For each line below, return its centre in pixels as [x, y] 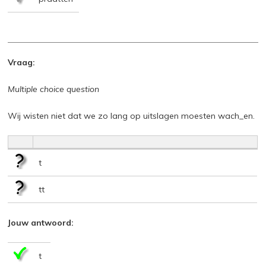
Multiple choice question [54, 89]
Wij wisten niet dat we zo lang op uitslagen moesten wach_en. [132, 115]
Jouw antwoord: [41, 222]
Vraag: [22, 62]
